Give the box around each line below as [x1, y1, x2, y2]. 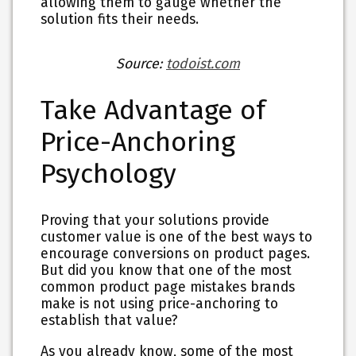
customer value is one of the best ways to [41, 229, 313, 246]
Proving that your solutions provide [41, 212, 270, 230]
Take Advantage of [41, 94, 266, 126]
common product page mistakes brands [41, 279, 296, 296]
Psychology [41, 157, 177, 190]
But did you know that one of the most [41, 262, 292, 280]
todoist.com [166, 55, 240, 72]
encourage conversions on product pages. [41, 246, 311, 263]
